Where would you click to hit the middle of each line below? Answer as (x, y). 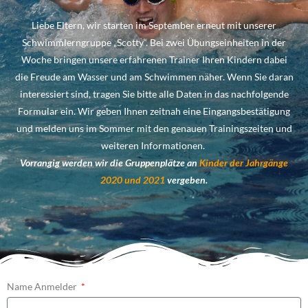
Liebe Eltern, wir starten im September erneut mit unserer (154, 25)
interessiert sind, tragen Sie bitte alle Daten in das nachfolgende (154, 94)
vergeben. (186, 180)
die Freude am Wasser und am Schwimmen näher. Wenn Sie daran (154, 77)
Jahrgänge (267, 163)
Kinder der (221, 163)
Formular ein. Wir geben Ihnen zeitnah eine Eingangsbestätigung (154, 111)
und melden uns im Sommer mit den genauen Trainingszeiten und (154, 129)
